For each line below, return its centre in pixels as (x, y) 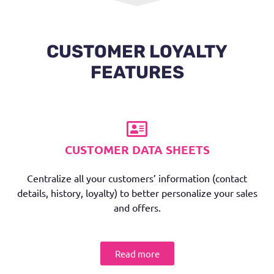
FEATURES (137, 72)
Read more (137, 254)
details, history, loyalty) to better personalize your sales (137, 193)
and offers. (137, 207)
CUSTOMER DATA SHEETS (137, 150)
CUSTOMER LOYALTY (137, 51)
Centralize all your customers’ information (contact (137, 178)
